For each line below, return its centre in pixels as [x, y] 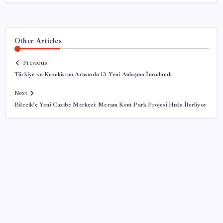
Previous [35, 63]
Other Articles [38, 41]
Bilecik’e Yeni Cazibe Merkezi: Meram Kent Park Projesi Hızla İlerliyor [111, 105]
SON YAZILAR [41, 216]
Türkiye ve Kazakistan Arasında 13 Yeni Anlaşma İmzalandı [93, 75]
